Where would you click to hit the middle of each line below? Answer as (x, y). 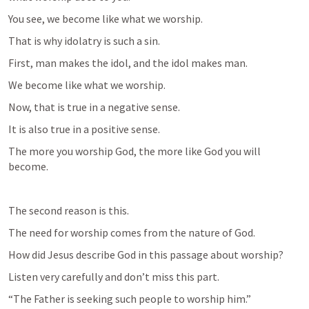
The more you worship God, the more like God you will (134, 151)
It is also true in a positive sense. (84, 129)
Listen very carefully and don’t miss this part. (114, 277)
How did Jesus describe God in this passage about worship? (146, 255)
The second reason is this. (69, 210)
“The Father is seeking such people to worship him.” (130, 299)
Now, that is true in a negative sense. (94, 107)
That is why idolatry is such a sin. (84, 41)
